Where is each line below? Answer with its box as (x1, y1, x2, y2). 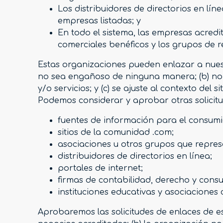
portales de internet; (58, 163, 143, 173)
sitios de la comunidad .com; (58, 127, 174, 137)
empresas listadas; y (58, 16, 141, 25)
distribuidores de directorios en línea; (58, 151, 212, 161)
